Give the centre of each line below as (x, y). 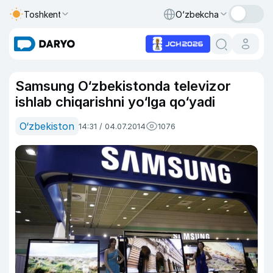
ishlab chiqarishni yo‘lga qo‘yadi (115, 102)
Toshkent (43, 14)
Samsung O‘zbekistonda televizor (123, 86)
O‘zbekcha (197, 14)
